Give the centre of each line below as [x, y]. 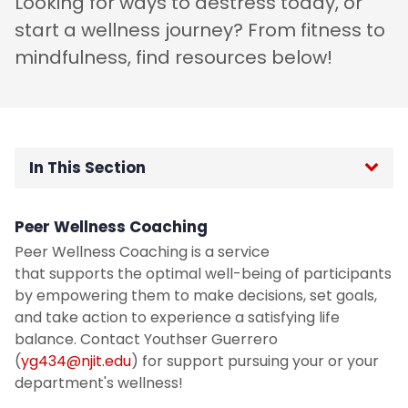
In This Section [87, 168]
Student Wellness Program [146, 309]
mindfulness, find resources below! [173, 58]
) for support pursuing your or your [255, 362]
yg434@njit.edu [76, 362]
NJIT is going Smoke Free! [140, 261]
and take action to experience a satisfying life [177, 318]
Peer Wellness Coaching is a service [142, 252]
